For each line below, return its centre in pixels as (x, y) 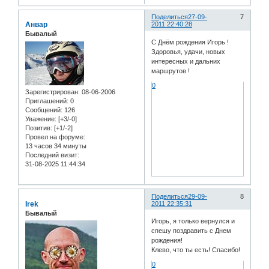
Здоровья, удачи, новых (189, 51)
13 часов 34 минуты (56, 146)
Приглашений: (47, 101)
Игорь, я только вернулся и (193, 221)
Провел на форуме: (55, 137)
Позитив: (39, 128)
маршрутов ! (171, 71)
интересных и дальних (186, 61)
